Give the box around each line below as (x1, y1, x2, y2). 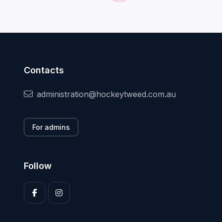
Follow (24, 161, 52, 171)
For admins (32, 123, 70, 132)
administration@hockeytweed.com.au (37, 89, 176, 100)
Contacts (24, 65, 64, 76)
